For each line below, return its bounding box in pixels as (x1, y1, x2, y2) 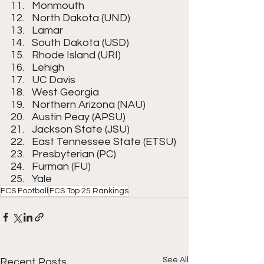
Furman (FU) (32, 161, 91, 172)
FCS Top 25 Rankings (49, 187, 128, 195)
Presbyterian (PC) (32, 148, 116, 160)
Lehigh (32, 62, 64, 73)
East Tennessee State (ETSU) (32, 136, 176, 147)
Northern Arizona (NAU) (32, 99, 146, 110)
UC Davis (32, 74, 75, 85)
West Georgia (32, 87, 99, 98)
